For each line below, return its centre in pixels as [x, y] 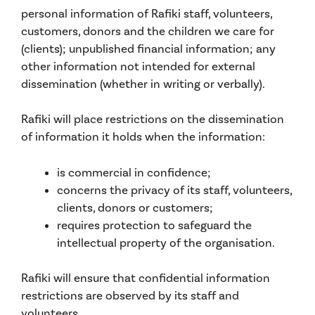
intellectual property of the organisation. [166, 242]
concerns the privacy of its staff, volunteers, [174, 189]
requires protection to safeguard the [154, 225]
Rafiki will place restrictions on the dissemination [153, 119]
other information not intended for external [138, 66]
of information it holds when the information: [143, 136]
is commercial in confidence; [134, 172]
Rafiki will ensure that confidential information [146, 278]
